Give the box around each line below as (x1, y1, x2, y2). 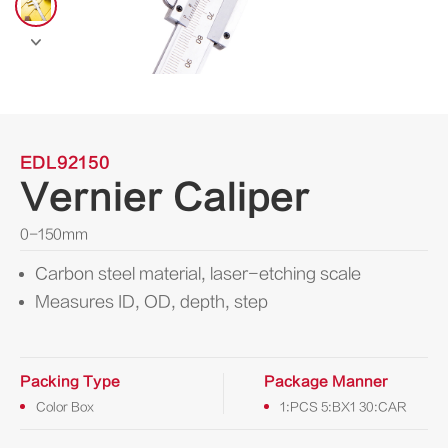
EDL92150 (20, 154, 110, 172)
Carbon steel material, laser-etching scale (35, 265, 361, 283)
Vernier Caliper (20, 177, 310, 218)
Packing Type (20, 373, 120, 390)
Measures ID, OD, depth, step (35, 293, 268, 311)
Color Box (36, 400, 94, 414)
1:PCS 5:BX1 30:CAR (280, 400, 407, 414)
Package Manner (264, 373, 388, 390)
